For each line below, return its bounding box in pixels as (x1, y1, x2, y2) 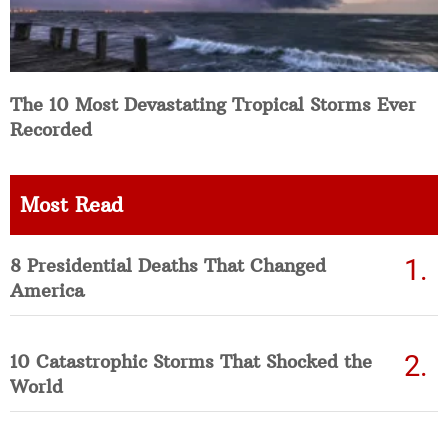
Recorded (10, 117, 92, 141)
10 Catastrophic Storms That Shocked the (10, 349, 372, 373)
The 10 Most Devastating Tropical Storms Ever (10, 92, 416, 116)
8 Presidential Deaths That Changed (10, 253, 326, 277)
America (10, 278, 84, 302)
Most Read (20, 191, 123, 217)
